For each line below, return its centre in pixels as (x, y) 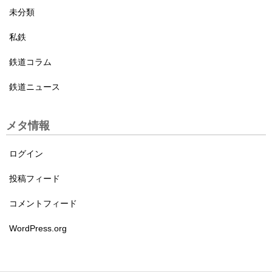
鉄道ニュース (35, 87)
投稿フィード (35, 179)
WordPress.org (38, 229)
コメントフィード (43, 204)
